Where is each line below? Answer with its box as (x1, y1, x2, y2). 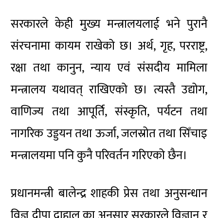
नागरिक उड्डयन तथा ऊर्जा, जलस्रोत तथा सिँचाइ (11, 123, 207, 144)
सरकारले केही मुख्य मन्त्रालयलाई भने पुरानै (11, 14, 207, 34)
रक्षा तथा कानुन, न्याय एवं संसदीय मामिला (11, 57, 207, 78)
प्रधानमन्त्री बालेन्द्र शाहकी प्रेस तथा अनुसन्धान (11, 183, 207, 203)
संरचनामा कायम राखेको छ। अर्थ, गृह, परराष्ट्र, (11, 36, 207, 56)
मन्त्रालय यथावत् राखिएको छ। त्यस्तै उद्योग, (11, 79, 207, 100)
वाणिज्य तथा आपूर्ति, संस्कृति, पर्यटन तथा (11, 101, 207, 122)
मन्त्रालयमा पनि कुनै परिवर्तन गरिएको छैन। (11, 145, 188, 165)
